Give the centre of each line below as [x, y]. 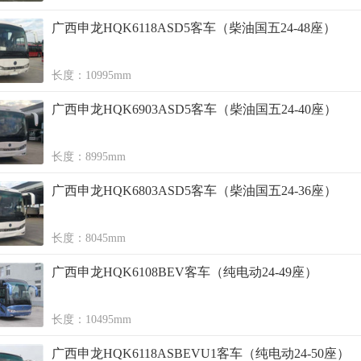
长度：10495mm [91, 320]
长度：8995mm [89, 157]
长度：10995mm [91, 75]
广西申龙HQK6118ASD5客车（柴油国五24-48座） [194, 28]
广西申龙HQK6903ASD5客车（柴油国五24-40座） [194, 109]
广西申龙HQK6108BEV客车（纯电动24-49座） [185, 272]
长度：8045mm [89, 238]
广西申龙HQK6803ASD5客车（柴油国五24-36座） [194, 191]
